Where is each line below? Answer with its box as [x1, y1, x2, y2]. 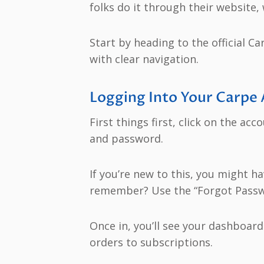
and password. [90, 131, 163, 146]
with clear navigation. [90, 51, 199, 66]
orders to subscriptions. [90, 235, 213, 249]
